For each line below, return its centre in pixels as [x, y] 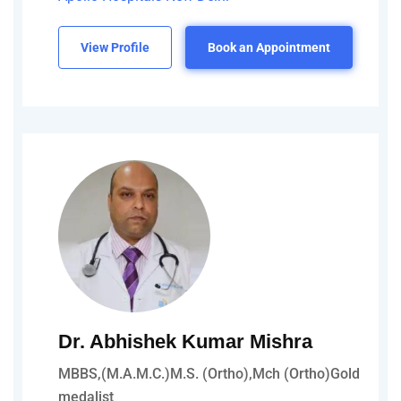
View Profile [115, 47]
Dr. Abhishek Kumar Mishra [185, 341]
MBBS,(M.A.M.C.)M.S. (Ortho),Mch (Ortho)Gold [209, 373]
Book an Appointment [269, 47]
